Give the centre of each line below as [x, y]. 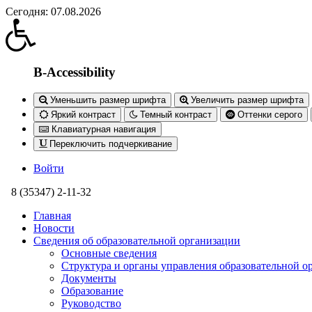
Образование [92, 291]
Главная [52, 216]
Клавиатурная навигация [102, 130]
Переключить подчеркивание [109, 144]
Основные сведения [109, 253]
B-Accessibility [75, 72]
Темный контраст [174, 115]
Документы [89, 279]
